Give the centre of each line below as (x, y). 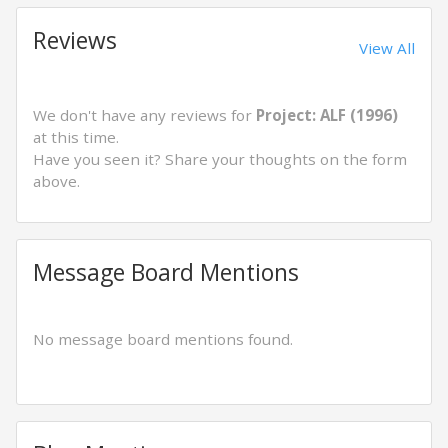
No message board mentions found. (163, 339)
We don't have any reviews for (144, 115)
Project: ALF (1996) (327, 115)
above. (56, 181)
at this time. (76, 137)
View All (387, 48)
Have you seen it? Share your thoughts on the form (220, 159)
